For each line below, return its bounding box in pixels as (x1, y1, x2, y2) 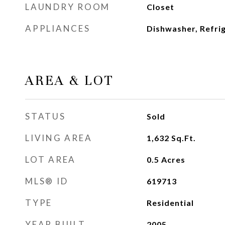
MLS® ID (25, 176, 68, 186)
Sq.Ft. (171, 133, 196, 143)
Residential (146, 198, 194, 207)
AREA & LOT (25, 72, 114, 89)
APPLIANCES (25, 23, 90, 34)
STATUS (25, 111, 66, 122)
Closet (146, 2, 174, 12)
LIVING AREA (25, 133, 92, 143)
